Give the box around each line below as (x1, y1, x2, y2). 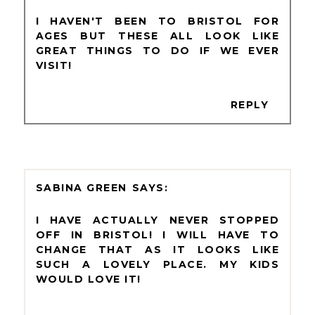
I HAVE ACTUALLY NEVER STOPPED (35, 214, 280, 227)
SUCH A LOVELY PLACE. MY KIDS (35, 258, 280, 271)
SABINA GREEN (35, 181, 127, 195)
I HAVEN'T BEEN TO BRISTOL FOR (35, 15, 280, 28)
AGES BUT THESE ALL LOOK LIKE (35, 30, 280, 43)
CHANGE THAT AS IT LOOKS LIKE (35, 243, 280, 257)
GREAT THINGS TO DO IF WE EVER (35, 44, 280, 58)
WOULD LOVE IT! (35, 273, 141, 286)
